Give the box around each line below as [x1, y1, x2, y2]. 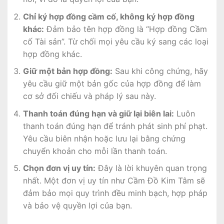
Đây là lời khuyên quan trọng [95, 163, 207, 173]
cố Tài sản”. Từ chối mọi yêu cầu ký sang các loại [22, 36, 208, 46]
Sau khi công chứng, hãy [112, 66, 208, 76]
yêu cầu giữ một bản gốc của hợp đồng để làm [22, 78, 201, 89]
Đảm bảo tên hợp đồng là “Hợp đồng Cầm [43, 23, 207, 34]
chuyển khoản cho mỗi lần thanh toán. [22, 145, 167, 156]
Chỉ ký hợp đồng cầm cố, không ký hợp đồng [22, 11, 194, 21]
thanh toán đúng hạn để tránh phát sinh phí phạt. [22, 120, 207, 131]
